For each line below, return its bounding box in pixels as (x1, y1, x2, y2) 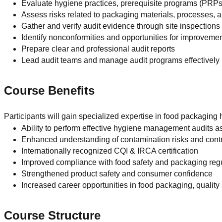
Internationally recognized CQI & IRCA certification (21, 146, 199, 155)
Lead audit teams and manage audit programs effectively (21, 55, 220, 64)
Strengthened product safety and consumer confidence (21, 169, 213, 178)
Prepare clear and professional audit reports (21, 44, 175, 53)
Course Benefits (4, 83, 95, 97)
